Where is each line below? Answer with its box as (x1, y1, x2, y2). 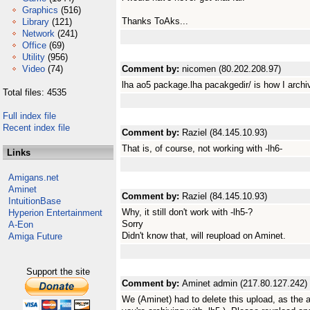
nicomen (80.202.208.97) (182, 64, 281, 74)
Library (22, 17, 49, 27)
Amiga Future (8, 231, 62, 241)
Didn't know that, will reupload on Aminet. (122, 230, 286, 241)
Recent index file (3, 122, 70, 133)
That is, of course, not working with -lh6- (122, 143, 282, 154)
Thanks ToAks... (122, 16, 188, 26)
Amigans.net (8, 172, 59, 183)
